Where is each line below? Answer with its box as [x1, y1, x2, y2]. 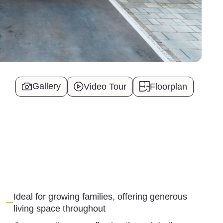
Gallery [32, 81, 61, 92]
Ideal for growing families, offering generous [13, 191, 188, 202]
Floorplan [150, 81, 188, 92]
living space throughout [13, 203, 106, 214]
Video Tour [84, 81, 127, 92]
